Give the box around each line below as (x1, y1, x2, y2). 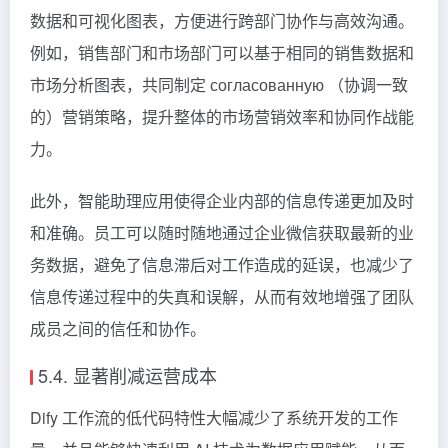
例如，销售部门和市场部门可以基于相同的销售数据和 (30, 40, 414, 64)
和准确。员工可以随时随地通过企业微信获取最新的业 (30, 220, 414, 244)
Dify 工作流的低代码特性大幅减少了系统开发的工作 (30, 405, 398, 429)
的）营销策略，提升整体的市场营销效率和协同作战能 (30, 104, 414, 128)
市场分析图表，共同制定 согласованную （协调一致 (30, 72, 408, 96)
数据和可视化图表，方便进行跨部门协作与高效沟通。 (30, 8, 414, 32)
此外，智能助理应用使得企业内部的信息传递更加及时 (30, 188, 414, 212)
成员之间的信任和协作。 (30, 316, 206, 340)
